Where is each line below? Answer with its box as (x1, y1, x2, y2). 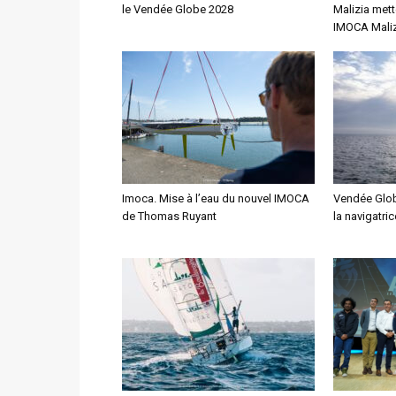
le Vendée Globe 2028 (122, 3, 233, 16)
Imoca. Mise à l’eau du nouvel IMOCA (122, 192, 309, 205)
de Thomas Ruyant (122, 209, 217, 223)
